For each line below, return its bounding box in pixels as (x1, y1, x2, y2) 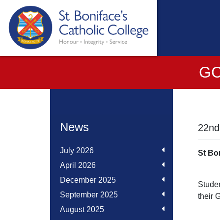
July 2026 (60, 146, 94, 155)
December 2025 (60, 176, 116, 184)
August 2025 (60, 205, 104, 214)
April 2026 (60, 161, 96, 169)
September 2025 (60, 191, 118, 199)
